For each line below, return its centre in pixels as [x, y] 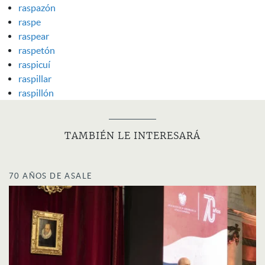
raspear [34, 36]
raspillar [35, 78]
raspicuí [34, 64]
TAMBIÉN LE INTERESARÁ [132, 136]
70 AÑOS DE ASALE [51, 176]
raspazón [37, 7]
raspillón [36, 93]
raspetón [37, 50]
